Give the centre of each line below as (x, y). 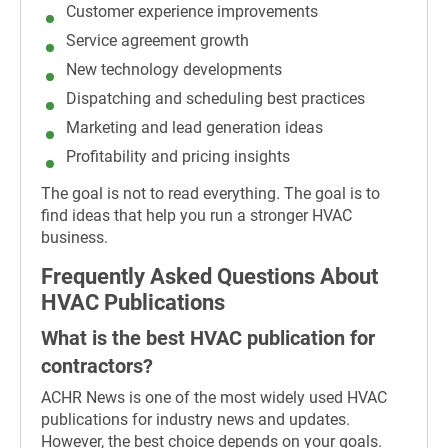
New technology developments (174, 70)
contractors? (97, 365)
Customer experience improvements (192, 12)
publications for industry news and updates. (195, 420)
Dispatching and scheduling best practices (215, 99)
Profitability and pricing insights (178, 157)
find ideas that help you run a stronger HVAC (196, 216)
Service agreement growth (157, 41)
